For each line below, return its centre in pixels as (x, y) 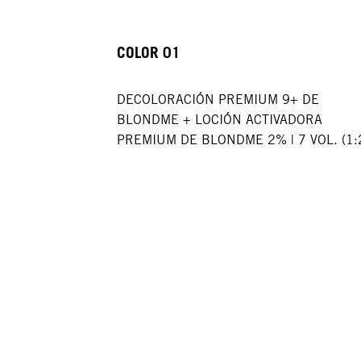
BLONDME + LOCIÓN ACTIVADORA (220, 120)
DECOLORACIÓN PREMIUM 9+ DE (218, 100)
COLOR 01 (151, 52)
